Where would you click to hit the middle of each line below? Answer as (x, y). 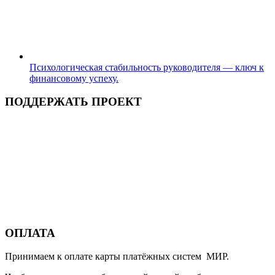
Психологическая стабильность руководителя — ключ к (147, 67)
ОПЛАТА (30, 233)
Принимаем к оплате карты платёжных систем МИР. (117, 257)
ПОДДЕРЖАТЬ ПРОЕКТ (73, 102)
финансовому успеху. (74, 78)
